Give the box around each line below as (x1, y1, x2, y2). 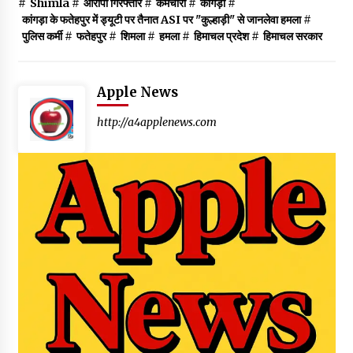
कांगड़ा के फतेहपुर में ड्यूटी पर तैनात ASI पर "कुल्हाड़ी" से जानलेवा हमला (21, 12, 301, 27)
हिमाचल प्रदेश (193, 28, 249, 43)
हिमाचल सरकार (262, 28, 322, 43)
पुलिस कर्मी (21, 28, 62, 43)
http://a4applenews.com (96, 114, 217, 129)
